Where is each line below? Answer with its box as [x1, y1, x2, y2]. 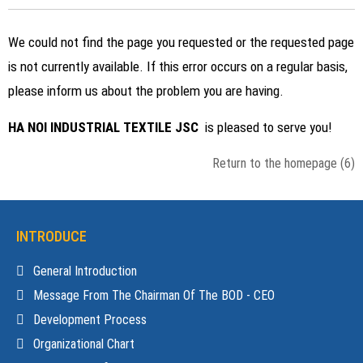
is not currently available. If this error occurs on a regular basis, [8, 58, 348, 75]
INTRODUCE [16, 228, 87, 245]
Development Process [33, 312, 147, 327]
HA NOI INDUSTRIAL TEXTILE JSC [8, 119, 205, 135]
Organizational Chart [33, 336, 135, 352]
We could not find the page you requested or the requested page [8, 34, 354, 50]
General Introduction [33, 263, 137, 279]
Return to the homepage [212, 156, 340, 171]
